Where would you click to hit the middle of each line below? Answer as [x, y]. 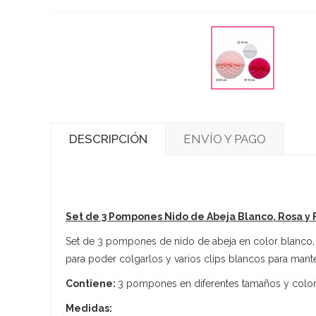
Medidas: [89, 308]
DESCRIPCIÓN [108, 139]
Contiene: [92, 283]
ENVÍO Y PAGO [225, 139]
